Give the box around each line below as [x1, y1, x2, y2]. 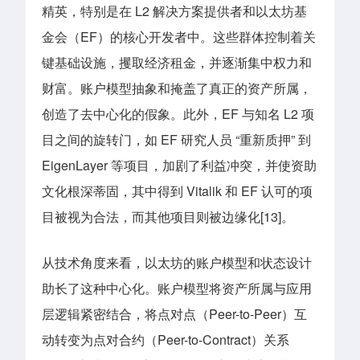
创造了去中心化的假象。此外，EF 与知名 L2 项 [42, 104, 314, 123]
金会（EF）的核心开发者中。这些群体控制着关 [42, 27, 316, 46]
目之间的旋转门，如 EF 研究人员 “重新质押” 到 [42, 129, 311, 149]
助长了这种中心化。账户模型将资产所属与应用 [42, 279, 312, 298]
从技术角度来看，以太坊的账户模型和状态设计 [42, 253, 312, 272]
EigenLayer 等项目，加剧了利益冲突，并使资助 [42, 155, 317, 174]
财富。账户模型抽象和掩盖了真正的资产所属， [42, 78, 312, 97]
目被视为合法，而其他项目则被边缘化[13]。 [42, 207, 294, 226]
